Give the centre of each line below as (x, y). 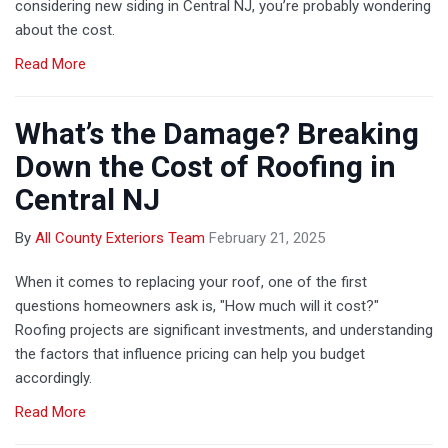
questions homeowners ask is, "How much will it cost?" (197, 305)
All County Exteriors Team (120, 237)
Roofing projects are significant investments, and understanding (224, 329)
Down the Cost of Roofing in (205, 166)
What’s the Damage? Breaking (217, 133)
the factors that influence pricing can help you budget (190, 353)
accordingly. (53, 377)
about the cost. (65, 29)
